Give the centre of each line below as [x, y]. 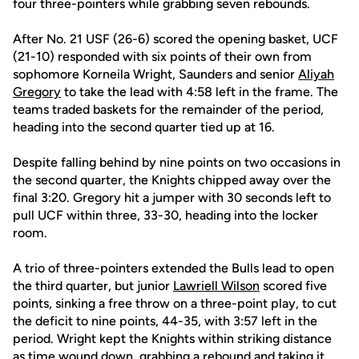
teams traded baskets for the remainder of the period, [168, 109]
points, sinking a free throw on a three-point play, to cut [175, 303]
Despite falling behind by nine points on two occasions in [177, 162]
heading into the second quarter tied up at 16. [144, 127]
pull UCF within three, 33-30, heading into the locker [165, 215]
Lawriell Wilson [216, 286]
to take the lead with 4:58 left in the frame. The [200, 92]
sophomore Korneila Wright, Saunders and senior [155, 74]
